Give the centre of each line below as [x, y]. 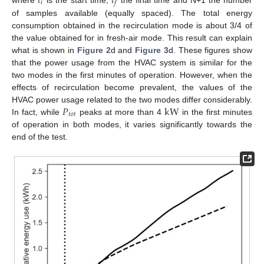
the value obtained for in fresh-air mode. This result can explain [132, 37]
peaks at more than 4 [120, 112]
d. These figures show [210, 50]
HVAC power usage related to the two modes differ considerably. [132, 99]
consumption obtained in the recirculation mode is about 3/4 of [132, 25]
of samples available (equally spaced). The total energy [132, 13]
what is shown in [44, 50]
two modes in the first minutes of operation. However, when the [132, 75]
